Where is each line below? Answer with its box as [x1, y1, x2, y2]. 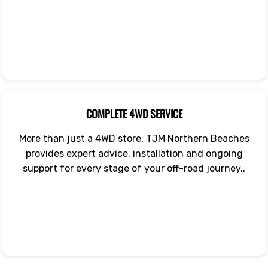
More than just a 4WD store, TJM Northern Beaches [19, 133, 249, 145]
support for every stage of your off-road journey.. [23, 163, 245, 175]
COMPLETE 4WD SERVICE [86, 106, 182, 122]
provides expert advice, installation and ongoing [25, 148, 243, 160]
